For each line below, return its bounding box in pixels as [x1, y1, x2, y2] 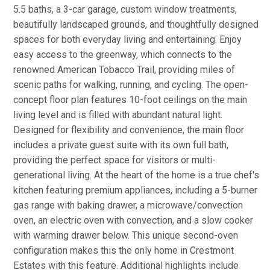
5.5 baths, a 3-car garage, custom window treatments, [13, 4, 237, 15]
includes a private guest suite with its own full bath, [13, 139, 228, 151]
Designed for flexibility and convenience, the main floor [13, 124, 244, 136]
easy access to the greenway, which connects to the [13, 49, 232, 60]
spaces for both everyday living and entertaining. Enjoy [13, 34, 242, 45]
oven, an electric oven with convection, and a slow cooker [13, 215, 253, 226]
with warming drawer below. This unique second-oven [13, 230, 238, 241]
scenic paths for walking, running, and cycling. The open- [13, 79, 248, 90]
